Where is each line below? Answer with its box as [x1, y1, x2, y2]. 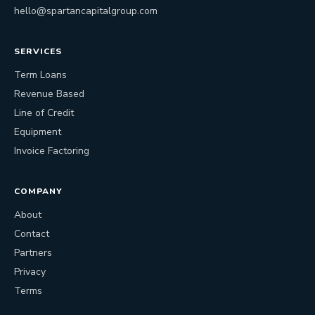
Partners [14, 246, 52, 259]
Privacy [14, 265, 46, 278]
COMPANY [14, 186, 63, 197]
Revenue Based [14, 87, 84, 101]
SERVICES [14, 46, 62, 57]
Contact [14, 227, 49, 240]
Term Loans [14, 68, 67, 82]
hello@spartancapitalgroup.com [14, 4, 157, 18]
